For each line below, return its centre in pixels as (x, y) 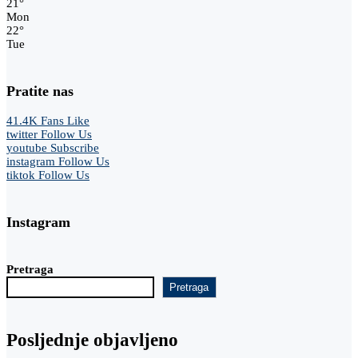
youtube (27, 147)
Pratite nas (40, 91)
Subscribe (75, 147)
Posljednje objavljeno (92, 340)
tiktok (21, 175)
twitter (22, 134)
